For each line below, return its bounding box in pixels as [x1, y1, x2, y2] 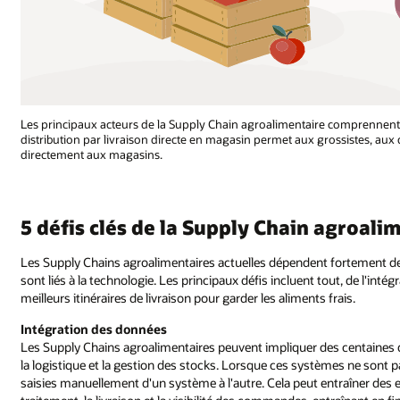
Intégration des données [21, 321, 168, 338]
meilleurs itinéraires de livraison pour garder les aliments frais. [21, 288, 356, 306]
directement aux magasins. [21, 146, 163, 162]
